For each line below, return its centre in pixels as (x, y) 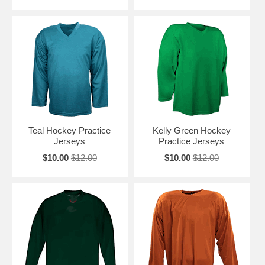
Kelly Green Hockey (191, 130)
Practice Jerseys (192, 141)
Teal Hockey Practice (70, 130)
